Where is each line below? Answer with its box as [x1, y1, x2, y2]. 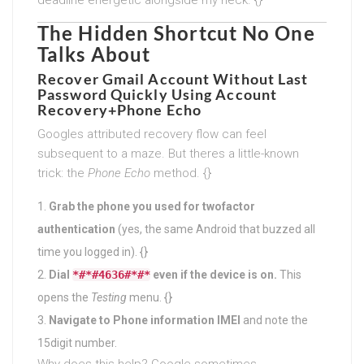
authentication [37, 222, 115, 236]
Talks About [37, 41, 151, 66]
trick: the [37, 165, 88, 180]
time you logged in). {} [37, 245, 148, 258]
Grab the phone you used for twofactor [49, 199, 255, 213]
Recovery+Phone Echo [37, 100, 201, 119]
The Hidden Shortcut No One [37, 20, 315, 45]
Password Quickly [37, 84, 168, 103]
